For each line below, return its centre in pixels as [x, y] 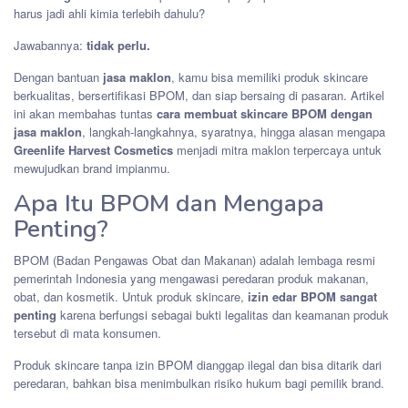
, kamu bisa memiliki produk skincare [270, 76]
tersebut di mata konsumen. [87, 332]
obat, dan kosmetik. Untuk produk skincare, [131, 296]
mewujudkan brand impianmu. [92, 168]
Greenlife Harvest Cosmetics [93, 149]
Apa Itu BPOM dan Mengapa [169, 203]
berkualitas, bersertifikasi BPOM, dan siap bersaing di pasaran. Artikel [199, 95]
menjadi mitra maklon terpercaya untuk [277, 149]
